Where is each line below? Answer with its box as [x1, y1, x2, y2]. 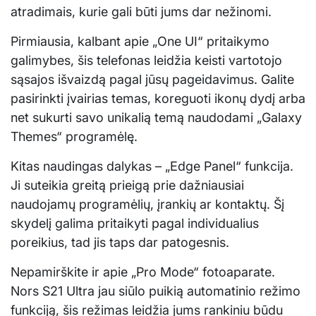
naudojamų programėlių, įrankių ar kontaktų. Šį [11, 197, 284, 212]
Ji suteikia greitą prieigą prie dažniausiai [11, 178, 244, 193]
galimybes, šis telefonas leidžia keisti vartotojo [11, 53, 282, 68]
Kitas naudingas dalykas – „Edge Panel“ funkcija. [11, 159, 293, 174]
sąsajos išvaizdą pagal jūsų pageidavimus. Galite [11, 72, 294, 87]
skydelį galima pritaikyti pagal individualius [11, 216, 259, 231]
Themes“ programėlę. [11, 129, 138, 145]
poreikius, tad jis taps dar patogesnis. [11, 235, 229, 250]
